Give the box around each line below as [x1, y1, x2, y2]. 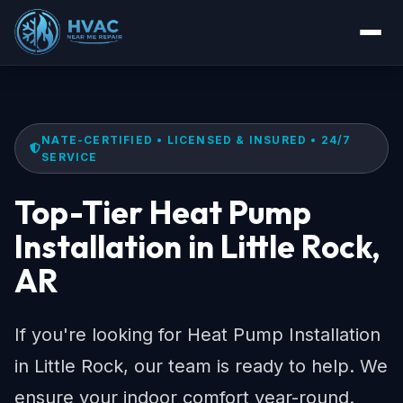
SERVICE [41, 150, 98, 164]
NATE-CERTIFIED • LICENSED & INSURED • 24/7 [41, 133, 352, 147]
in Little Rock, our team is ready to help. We [14, 355, 388, 377]
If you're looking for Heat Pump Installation [14, 324, 381, 345]
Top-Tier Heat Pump [14, 193, 311, 232]
